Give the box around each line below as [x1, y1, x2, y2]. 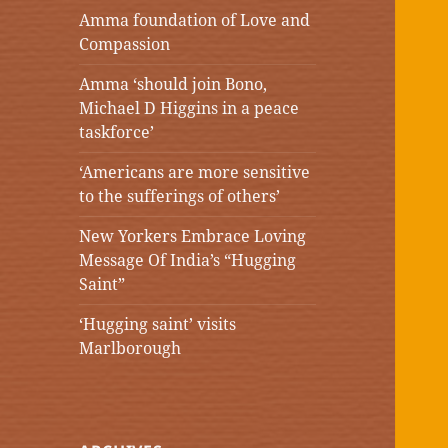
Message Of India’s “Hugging [79, 249, 297, 272]
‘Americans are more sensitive [79, 161, 311, 184]
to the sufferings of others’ [79, 185, 281, 208]
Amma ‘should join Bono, [79, 73, 268, 96]
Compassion [79, 33, 171, 56]
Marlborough [79, 337, 182, 360]
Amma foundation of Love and [79, 9, 311, 32]
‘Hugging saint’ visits [79, 313, 237, 336]
